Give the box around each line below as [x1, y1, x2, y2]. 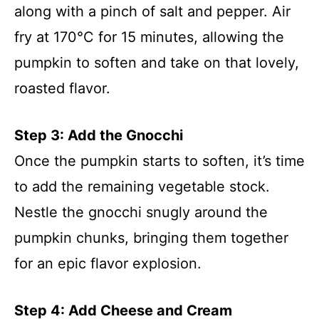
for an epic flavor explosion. [14, 254, 202, 272]
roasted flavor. [14, 79, 110, 97]
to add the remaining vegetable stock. [14, 177, 270, 195]
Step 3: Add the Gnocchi [14, 126, 183, 144]
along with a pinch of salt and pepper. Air [14, 2, 291, 20]
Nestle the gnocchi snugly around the [14, 203, 268, 221]
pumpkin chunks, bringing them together [14, 229, 288, 246]
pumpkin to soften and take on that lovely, [14, 53, 299, 71]
